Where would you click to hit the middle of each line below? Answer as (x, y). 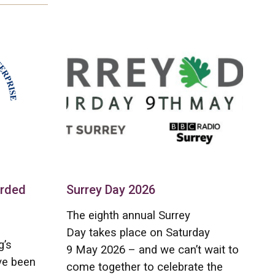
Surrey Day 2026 (111, 189)
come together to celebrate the (145, 267)
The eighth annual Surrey (129, 215)
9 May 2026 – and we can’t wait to (153, 250)
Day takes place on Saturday (138, 232)
